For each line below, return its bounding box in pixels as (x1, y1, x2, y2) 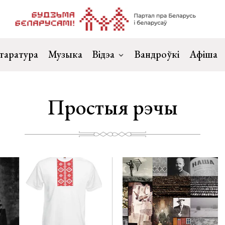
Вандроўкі (135, 48, 179, 61)
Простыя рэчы (47, 93, 178, 121)
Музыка (48, 48, 82, 61)
